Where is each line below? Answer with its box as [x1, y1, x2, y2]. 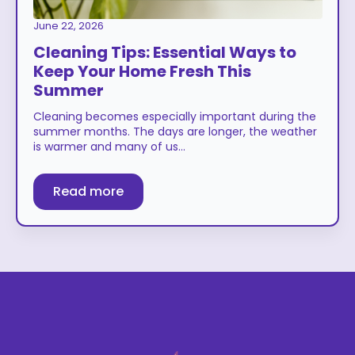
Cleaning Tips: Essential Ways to [32, 40, 296, 63]
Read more [52, 181, 124, 200]
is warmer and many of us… [32, 138, 185, 155]
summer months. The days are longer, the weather [32, 123, 317, 139]
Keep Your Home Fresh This [32, 59, 251, 82]
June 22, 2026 [32, 17, 104, 33]
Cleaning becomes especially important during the [32, 108, 316, 124]
